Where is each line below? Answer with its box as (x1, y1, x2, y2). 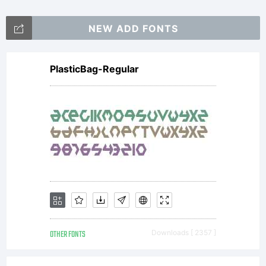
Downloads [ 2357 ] (151, 228, 216, 237)
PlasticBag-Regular (50, 63, 139, 75)
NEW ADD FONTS (88, 23, 178, 34)
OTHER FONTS (50, 228, 85, 242)
